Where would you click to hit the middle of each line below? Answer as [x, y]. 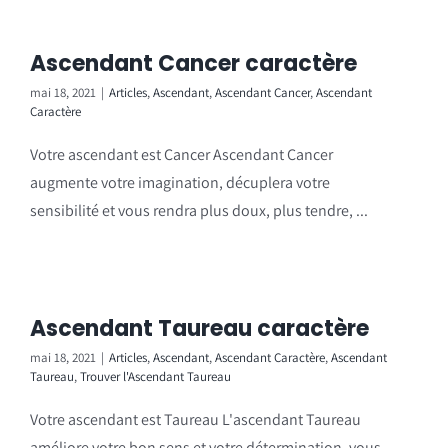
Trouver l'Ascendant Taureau [155, 376]
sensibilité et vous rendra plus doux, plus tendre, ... [199, 210]
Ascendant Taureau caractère [199, 328]
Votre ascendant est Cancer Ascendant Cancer [181, 154]
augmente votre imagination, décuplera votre [180, 182]
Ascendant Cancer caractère [193, 63]
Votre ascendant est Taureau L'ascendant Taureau [195, 419]
